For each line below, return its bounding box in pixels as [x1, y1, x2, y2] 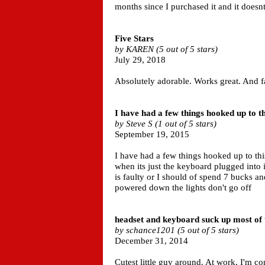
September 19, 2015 [115, 130, 189, 139]
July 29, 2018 [115, 55, 166, 64]
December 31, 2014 [115, 236, 188, 245]
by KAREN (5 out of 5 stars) [115, 44, 218, 54]
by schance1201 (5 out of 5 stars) [115, 225, 239, 235]
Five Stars [115, 34, 154, 43]
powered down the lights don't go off [115, 183, 251, 192]
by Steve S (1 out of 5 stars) [115, 119, 216, 128]
